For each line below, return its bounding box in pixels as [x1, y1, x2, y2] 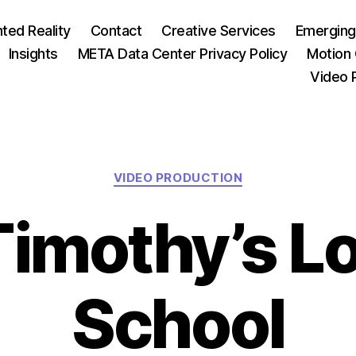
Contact [90, 22, 142, 39]
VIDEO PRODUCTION [113, 170, 243, 185]
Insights [8, 45, 58, 62]
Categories [177, 162, 248, 179]
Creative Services [161, 22, 276, 39]
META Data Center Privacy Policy [77, 45, 288, 62]
